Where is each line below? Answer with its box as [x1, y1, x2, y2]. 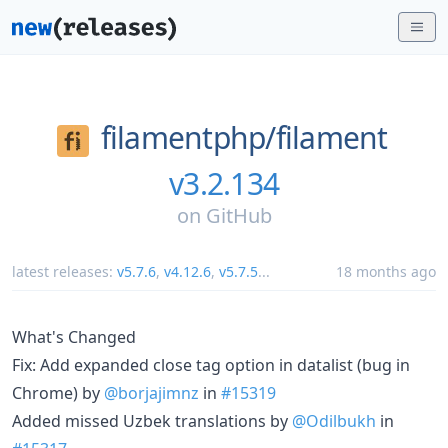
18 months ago [336, 261, 436, 281]
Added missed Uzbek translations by [12, 409, 292, 432]
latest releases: [12, 261, 117, 281]
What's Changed [12, 325, 136, 348]
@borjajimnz [104, 381, 199, 404]
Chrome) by [12, 381, 104, 404]
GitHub [205, 201, 272, 229]
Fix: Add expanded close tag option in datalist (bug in [12, 353, 410, 376]
